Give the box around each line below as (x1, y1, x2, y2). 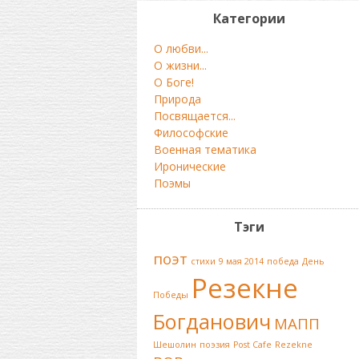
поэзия (199, 339, 230, 350)
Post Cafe (232, 339, 272, 350)
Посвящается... (153, 108, 236, 123)
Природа (153, 91, 201, 107)
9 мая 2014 (218, 256, 264, 267)
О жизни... (153, 58, 207, 73)
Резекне (191, 269, 298, 306)
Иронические (153, 159, 226, 174)
